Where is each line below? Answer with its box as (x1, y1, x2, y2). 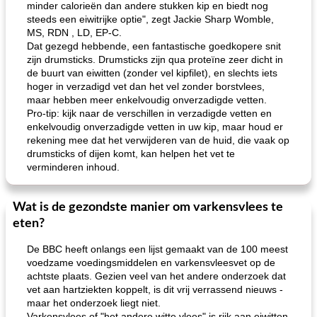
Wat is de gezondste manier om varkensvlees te (13, 201, 283, 214)
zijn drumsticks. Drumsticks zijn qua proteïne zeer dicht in (27, 54, 283, 65)
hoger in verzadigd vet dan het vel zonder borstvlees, (27, 81, 265, 92)
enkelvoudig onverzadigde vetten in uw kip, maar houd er (27, 121, 283, 132)
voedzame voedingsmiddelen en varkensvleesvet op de (27, 257, 275, 268)
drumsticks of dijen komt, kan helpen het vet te (27, 148, 235, 159)
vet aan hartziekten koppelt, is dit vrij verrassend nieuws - (27, 284, 283, 295)
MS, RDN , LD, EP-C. (27, 27, 122, 38)
